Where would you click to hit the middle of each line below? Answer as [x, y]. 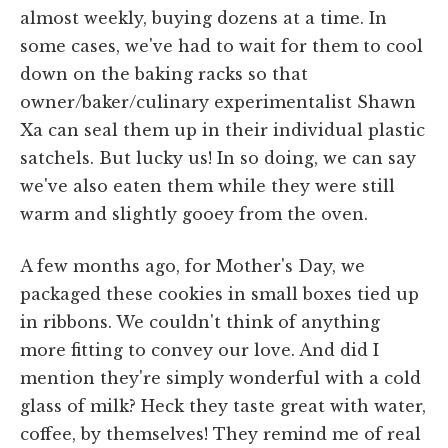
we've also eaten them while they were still [207, 185]
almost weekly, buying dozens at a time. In [203, 17]
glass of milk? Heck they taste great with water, [223, 405]
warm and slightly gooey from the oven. [194, 213]
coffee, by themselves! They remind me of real [220, 433]
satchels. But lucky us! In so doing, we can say [218, 157]
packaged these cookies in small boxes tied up [219, 293]
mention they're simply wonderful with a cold [220, 377]
